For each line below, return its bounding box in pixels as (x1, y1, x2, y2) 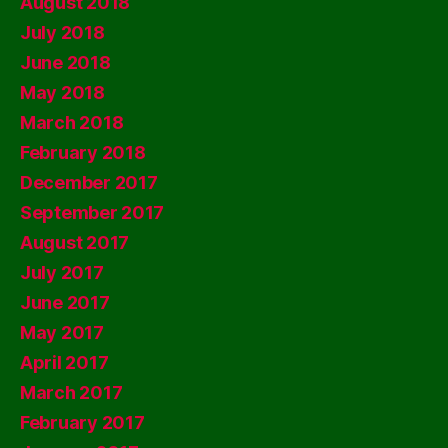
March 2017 (20, 381, 123, 403)
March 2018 (20, 111, 124, 133)
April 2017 (20, 351, 109, 373)
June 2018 (20, 51, 111, 73)
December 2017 (20, 171, 158, 193)
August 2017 (20, 231, 130, 253)
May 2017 (20, 321, 104, 343)
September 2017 (20, 201, 165, 223)
